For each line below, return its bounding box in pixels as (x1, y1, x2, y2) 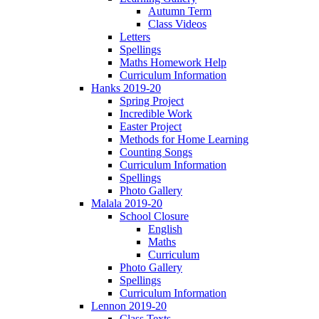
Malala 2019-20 (91, 197, 162, 210)
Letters (120, 31, 150, 43)
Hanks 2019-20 (91, 82, 161, 95)
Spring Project (120, 95, 184, 108)
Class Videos (148, 18, 206, 31)
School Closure (120, 210, 189, 223)
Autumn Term (148, 5, 211, 18)
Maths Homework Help (120, 56, 226, 69)
